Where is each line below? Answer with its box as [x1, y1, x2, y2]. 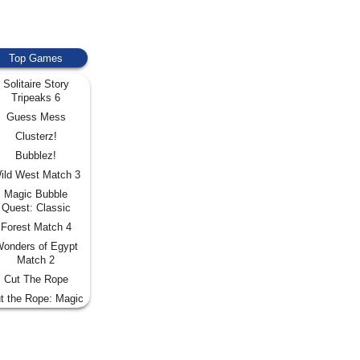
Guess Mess [6, 110, 66, 123]
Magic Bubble [4, 187, 67, 200]
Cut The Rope [3, 272, 68, 285]
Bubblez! [15, 149, 56, 162]
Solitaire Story [2, 77, 69, 90]
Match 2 [17, 253, 55, 266]
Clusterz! [14, 129, 57, 142]
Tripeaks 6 [11, 91, 60, 104]
